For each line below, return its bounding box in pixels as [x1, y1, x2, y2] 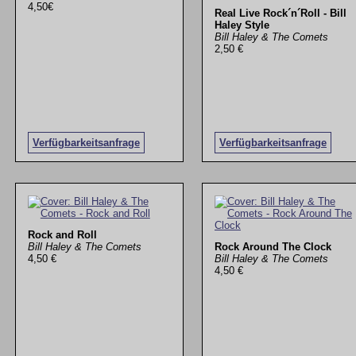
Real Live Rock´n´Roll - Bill [214, 6, 346, 19]
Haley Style [214, 18, 269, 31]
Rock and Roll [27, 229, 97, 242]
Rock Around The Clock [214, 241, 331, 253]
